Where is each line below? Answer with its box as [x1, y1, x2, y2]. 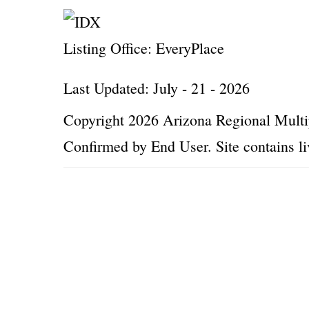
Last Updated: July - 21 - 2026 [63, 78, 250, 98]
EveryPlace [152, 38, 224, 58]
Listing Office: [63, 38, 152, 58]
